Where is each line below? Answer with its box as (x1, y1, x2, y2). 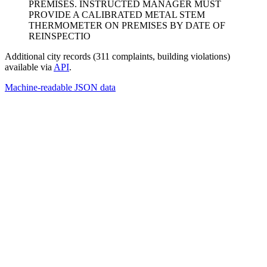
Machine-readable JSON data (5, 82, 116, 92)
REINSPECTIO (29, 30, 91, 41)
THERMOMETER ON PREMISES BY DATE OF (29, 20, 225, 30)
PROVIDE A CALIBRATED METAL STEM (29, 9, 205, 20)
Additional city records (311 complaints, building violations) (5, 51, 230, 61)
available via (5, 61, 54, 72)
